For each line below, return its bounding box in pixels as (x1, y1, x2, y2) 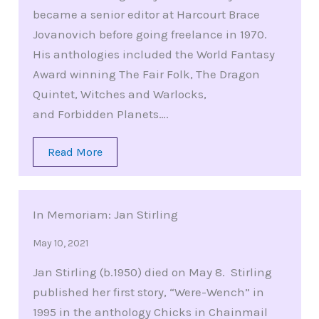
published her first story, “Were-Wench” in (32, 285, 264, 300)
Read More (47, 145, 103, 159)
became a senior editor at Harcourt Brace (32, 7, 260, 22)
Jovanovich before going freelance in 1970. (32, 27, 267, 42)
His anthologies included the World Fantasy (32, 47, 275, 62)
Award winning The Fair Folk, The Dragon (32, 67, 260, 82)
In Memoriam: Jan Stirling (32, 207, 178, 222)
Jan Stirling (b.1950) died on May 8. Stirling (32, 265, 272, 280)
